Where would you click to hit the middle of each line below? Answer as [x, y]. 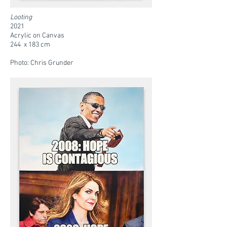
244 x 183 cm [30, 45]
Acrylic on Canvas [37, 36]
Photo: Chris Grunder [42, 63]
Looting [21, 17]
